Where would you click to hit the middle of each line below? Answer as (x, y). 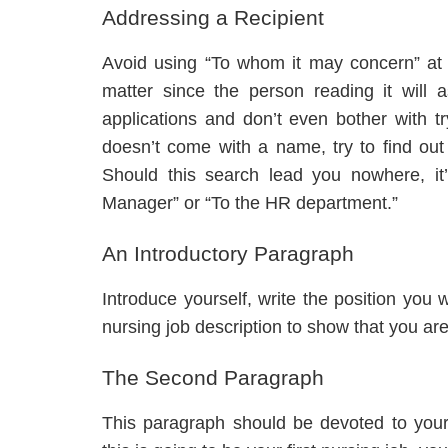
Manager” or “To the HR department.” (250, 203)
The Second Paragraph (213, 378)
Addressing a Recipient (213, 18)
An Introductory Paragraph (228, 254)
